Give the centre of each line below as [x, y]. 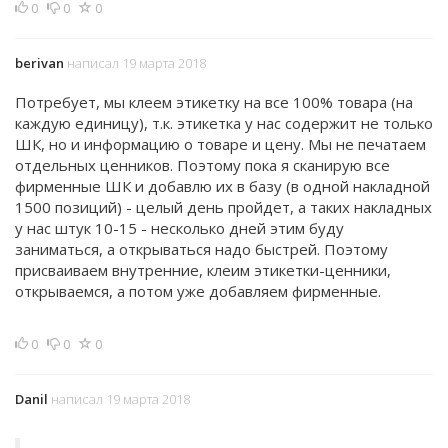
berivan [39, 63]
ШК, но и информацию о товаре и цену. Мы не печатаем [220, 144]
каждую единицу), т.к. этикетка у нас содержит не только [224, 123]
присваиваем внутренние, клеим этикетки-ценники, [203, 270]
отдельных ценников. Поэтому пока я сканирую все [202, 165]
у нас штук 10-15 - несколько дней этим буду [179, 228]
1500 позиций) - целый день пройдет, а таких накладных [223, 207]
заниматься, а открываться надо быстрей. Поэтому [201, 249]
